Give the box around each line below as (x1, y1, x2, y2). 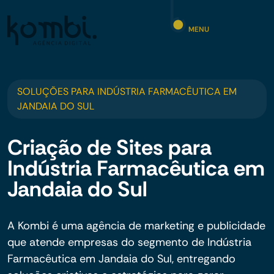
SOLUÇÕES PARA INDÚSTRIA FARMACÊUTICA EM (17, 85, 237, 98)
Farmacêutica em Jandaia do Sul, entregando (7, 251, 235, 266)
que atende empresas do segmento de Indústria (7, 235, 251, 250)
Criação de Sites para (7, 133, 212, 161)
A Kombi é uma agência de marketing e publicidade (7, 218, 265, 233)
